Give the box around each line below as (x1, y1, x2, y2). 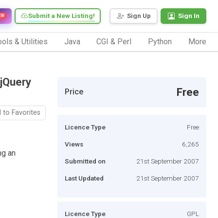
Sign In (178, 12, 200, 20)
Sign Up (127, 12, 151, 20)
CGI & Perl (96, 36, 132, 46)
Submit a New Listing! (28, 12, 95, 20)
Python (148, 36, 172, 46)
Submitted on (65, 157, 106, 165)
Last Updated (65, 174, 104, 182)
